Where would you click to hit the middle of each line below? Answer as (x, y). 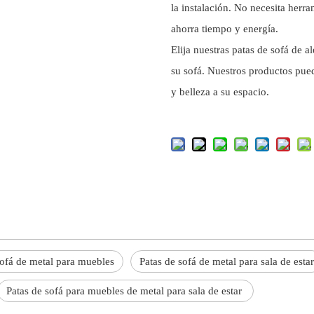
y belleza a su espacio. (220, 92)
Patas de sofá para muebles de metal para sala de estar (125, 291)
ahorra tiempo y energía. (225, 29)
